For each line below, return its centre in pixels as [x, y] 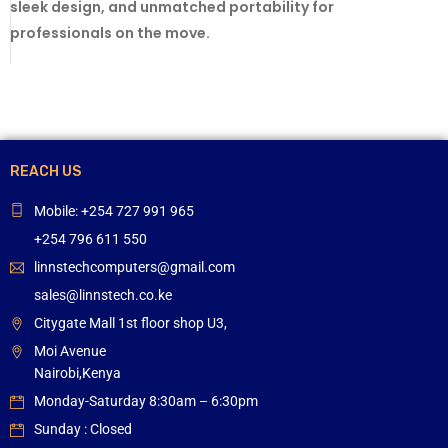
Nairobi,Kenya [77, 372]
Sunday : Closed [83, 428]
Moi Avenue [70, 350]
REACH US [45, 171]
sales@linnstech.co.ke [103, 294]
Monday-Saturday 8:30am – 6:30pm [146, 400]
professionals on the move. [110, 32]
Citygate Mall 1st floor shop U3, [130, 322]
